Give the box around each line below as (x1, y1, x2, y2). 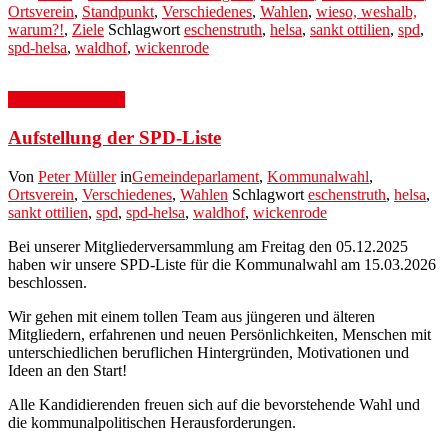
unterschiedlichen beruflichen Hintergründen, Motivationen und (8, 344, 409, 361)
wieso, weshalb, (316, 2, 417, 20)
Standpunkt (82, 2, 154, 20)
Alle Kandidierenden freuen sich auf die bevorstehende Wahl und (8, 396, 420, 413)
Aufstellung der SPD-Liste (8, 127, 221, 149)
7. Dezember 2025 (8, 90, 125, 108)
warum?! (8, 20, 64, 38)
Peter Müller (38, 168, 116, 185)
